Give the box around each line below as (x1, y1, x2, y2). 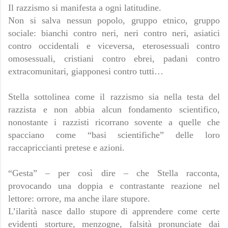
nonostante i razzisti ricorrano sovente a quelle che (8, 117, 220, 128)
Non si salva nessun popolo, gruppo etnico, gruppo (8, 15, 220, 26)
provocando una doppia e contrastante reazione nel (8, 181, 220, 191)
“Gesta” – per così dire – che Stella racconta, (8, 168, 220, 179)
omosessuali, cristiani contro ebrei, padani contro (8, 53, 220, 64)
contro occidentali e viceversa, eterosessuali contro (8, 41, 220, 51)
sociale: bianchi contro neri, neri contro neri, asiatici (8, 28, 220, 39)
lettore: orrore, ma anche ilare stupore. (8, 193, 150, 204)
